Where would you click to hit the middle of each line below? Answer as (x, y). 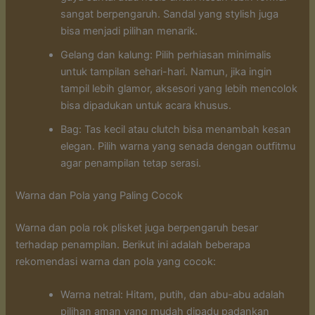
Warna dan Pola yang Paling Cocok (99, 196)
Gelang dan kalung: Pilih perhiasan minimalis (166, 55)
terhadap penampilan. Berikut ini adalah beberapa (133, 244)
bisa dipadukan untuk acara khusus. (146, 106)
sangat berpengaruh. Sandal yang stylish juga (170, 14)
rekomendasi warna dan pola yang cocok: (116, 261)
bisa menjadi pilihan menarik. (129, 31)
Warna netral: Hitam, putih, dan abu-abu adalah (173, 295)
